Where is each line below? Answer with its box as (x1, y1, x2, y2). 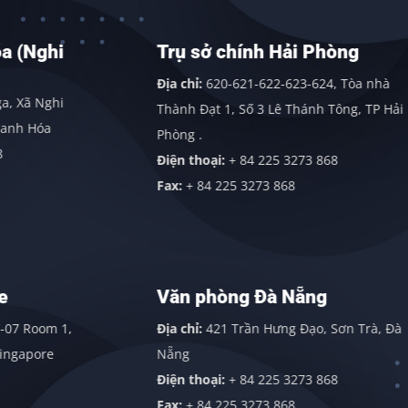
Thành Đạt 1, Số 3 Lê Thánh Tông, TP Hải (75, 100, 322, 118)
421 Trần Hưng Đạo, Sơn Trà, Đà (124, 319, 321, 337)
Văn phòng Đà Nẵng (75, 285, 246, 308)
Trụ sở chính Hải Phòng (75, 41, 278, 64)
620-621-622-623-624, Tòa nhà (124, 75, 309, 93)
